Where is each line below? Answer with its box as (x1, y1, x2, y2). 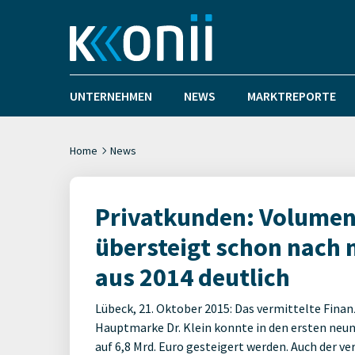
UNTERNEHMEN (70, 88, 152, 104)
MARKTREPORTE (247, 88, 336, 104)
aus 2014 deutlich (95, 261, 290, 293)
